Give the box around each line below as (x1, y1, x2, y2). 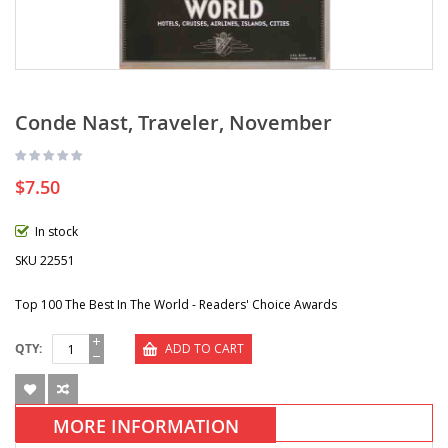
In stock (35, 223, 78, 241)
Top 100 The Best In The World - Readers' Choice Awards (15, 296, 337, 314)
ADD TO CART (165, 340, 244, 358)
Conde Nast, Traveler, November (15, 109, 332, 137)
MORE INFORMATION (53, 414, 239, 439)
